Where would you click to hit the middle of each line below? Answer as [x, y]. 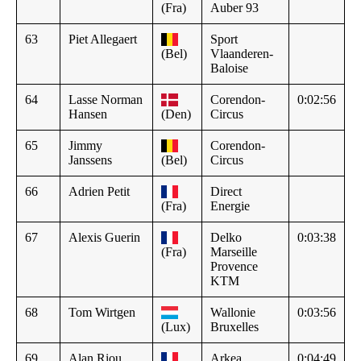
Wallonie [233, 312]
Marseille [234, 251]
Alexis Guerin [104, 237]
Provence [234, 266]
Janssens [90, 160]
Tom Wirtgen [102, 312]
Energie [230, 205]
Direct [226, 191]
